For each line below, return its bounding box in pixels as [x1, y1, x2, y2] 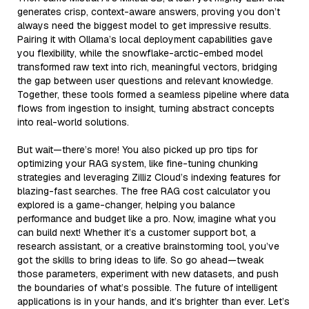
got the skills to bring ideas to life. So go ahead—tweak [17, 253, 264, 266]
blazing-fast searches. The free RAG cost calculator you [17, 184, 270, 197]
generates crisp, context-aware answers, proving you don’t [17, 5, 280, 18]
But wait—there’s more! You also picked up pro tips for [17, 143, 258, 156]
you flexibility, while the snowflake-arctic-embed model [17, 46, 263, 59]
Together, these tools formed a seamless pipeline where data [17, 88, 289, 101]
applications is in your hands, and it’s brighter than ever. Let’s [17, 295, 290, 308]
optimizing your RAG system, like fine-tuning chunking [17, 157, 258, 170]
